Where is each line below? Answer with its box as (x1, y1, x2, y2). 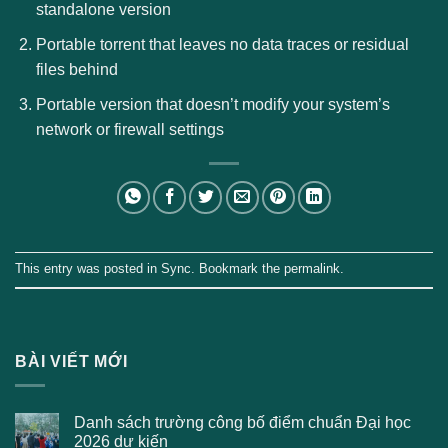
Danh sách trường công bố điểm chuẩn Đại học (74, 414, 411, 432)
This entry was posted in (15, 260, 161, 276)
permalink (284, 260, 340, 276)
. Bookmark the (191, 260, 284, 276)
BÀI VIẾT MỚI (15, 352, 128, 370)
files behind (35, 60, 118, 78)
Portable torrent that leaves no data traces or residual (35, 35, 409, 53)
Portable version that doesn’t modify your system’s (35, 95, 390, 113)
